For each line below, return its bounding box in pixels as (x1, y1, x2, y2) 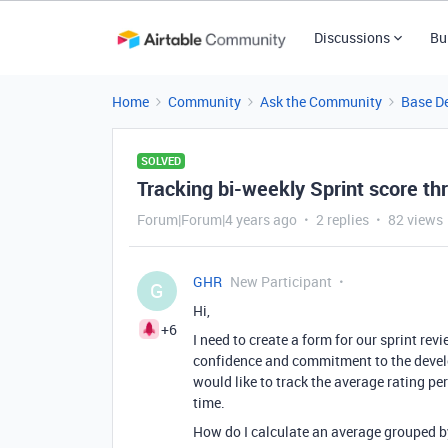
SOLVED (141, 153, 181, 168)
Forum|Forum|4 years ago (137, 210, 297, 229)
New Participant (230, 272, 332, 291)
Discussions (313, 28, 390, 47)
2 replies (316, 210, 369, 229)
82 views (388, 210, 443, 229)
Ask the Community (260, 92, 382, 111)
